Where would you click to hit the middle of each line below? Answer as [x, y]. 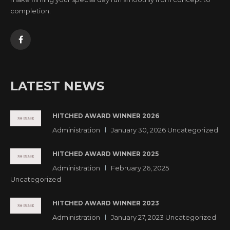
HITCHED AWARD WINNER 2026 [106, 116]
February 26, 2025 [140, 168]
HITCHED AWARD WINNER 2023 [106, 203]
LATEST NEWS [57, 86]
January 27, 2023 [137, 217]
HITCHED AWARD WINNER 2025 [106, 154]
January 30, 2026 [138, 130]
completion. [31, 11]
